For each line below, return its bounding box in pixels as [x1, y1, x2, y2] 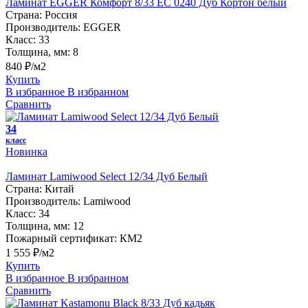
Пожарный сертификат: [5, 232, 117, 244]
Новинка [5, 145, 47, 157]
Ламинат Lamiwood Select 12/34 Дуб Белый [5, 170, 208, 182]
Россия [45, 8, 77, 21]
